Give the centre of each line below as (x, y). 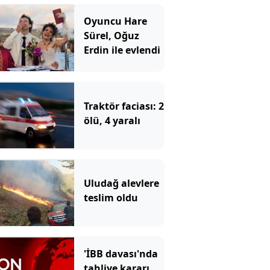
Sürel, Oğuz (111, 36)
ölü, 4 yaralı (112, 120)
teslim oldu (111, 198)
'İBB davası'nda (121, 253)
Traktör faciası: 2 (124, 106)
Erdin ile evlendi (122, 50)
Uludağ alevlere (121, 184)
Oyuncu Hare (115, 21)
